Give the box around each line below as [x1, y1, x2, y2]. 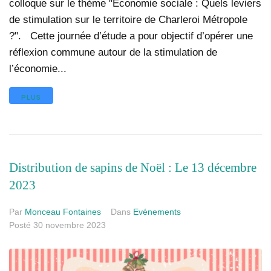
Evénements [133, 207, 181, 217]
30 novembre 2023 [33, 220, 106, 230]
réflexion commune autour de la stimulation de [9, 46, 217, 58]
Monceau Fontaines [25, 207, 101, 217]
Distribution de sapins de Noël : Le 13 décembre [9, 160, 256, 175]
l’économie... [9, 62, 67, 74]
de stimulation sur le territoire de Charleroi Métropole [9, 13, 247, 25]
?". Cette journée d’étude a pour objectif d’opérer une [9, 30, 253, 42]
